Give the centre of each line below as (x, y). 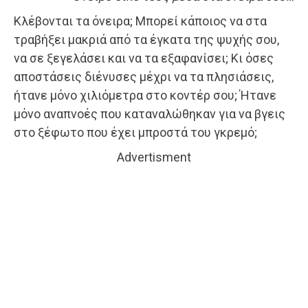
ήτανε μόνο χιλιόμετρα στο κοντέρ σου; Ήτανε (145, 95)
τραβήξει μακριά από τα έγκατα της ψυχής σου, (146, 39)
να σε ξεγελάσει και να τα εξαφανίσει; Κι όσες (144, 58)
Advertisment (154, 157)
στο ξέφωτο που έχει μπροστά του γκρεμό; (135, 132)
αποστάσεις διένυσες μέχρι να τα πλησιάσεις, (144, 76)
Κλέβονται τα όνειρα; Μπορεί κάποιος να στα (140, 21)
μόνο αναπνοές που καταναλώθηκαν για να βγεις (150, 113)
